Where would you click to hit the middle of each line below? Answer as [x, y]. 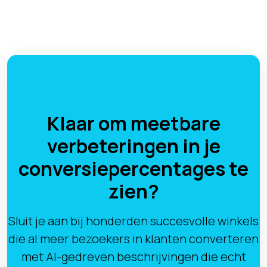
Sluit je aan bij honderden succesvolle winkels [133, 221]
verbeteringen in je [133, 146]
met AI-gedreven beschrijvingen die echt [133, 257]
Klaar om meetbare [133, 123]
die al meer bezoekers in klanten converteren [133, 239]
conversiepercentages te [133, 169]
